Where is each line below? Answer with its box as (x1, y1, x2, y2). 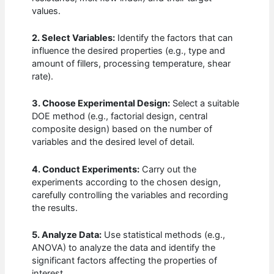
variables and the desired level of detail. (32, 136, 195, 148)
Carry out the (139, 163, 197, 175)
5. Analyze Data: (32, 229, 102, 240)
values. (32, 5, 61, 17)
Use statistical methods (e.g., (102, 229, 226, 240)
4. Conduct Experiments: (32, 163, 140, 175)
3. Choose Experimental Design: (32, 98, 171, 109)
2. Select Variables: (32, 32, 116, 43)
